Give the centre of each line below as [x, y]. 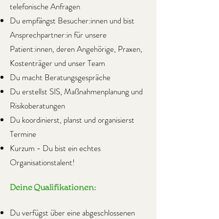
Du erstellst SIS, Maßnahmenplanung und [76, 91]
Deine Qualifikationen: [53, 188]
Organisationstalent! [42, 162]
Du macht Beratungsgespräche [60, 77]
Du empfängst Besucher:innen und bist [72, 21]
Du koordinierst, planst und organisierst [72, 120]
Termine [23, 134]
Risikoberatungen [37, 106]
